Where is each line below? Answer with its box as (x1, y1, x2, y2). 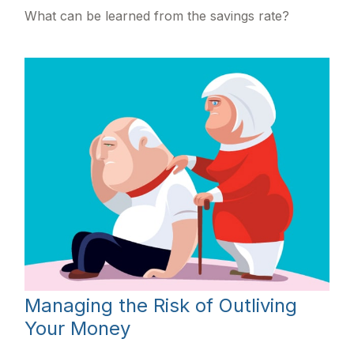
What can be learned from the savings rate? (24, 7, 290, 24)
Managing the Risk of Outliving (24, 294, 298, 318)
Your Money (24, 317, 131, 341)
